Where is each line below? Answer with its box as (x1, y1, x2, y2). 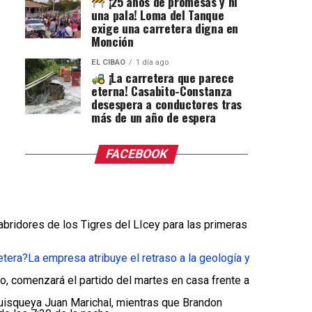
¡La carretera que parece (105, 68, 234, 87)
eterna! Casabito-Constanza (91, 81, 232, 100)
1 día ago (136, 58, 169, 68)
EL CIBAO (91, 58, 125, 68)
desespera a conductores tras (91, 95, 242, 114)
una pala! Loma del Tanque (91, 6, 224, 24)
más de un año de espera (91, 108, 216, 127)
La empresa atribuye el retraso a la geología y (28, 251, 250, 265)
